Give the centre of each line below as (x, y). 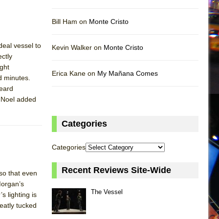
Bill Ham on (70, 21)
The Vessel (107, 192)
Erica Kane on (75, 73)
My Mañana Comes (128, 73)
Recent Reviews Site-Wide (116, 170)
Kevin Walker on (78, 47)
